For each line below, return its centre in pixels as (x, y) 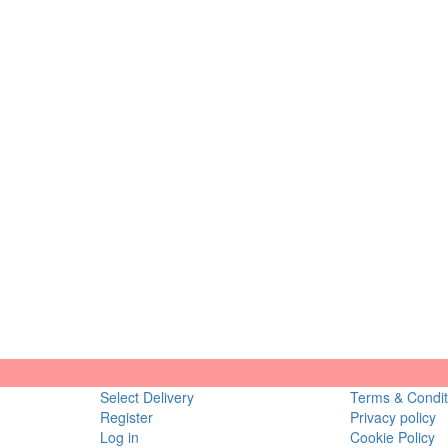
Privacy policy (393, 417)
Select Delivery (147, 397)
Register (126, 417)
